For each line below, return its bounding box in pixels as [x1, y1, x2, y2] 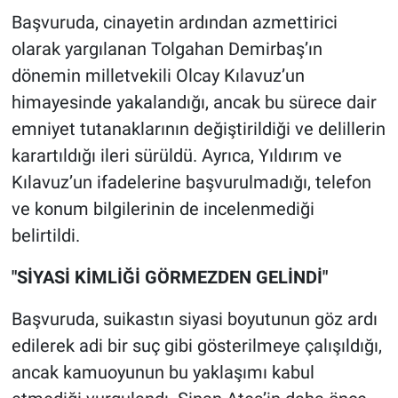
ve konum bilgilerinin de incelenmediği [11, 198, 314, 220]
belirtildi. [11, 225, 80, 247]
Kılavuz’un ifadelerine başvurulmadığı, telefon [11, 171, 371, 194]
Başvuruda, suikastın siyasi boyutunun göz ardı [11, 308, 378, 330]
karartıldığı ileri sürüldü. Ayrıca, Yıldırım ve [11, 145, 342, 167]
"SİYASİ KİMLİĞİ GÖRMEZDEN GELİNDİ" [11, 267, 328, 289]
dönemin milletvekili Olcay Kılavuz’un [11, 65, 305, 87]
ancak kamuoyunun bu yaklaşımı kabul [11, 362, 314, 384]
